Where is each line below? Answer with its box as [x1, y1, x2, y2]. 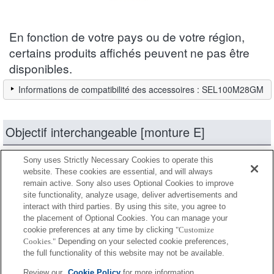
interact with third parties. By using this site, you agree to [23, 202, 226, 211]
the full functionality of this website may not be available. [23, 248, 225, 257]
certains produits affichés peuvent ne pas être [9, 43, 250, 61]
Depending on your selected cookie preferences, [56, 237, 229, 246]
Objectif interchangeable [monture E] [6, 122, 205, 141]
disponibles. [9, 59, 72, 76]
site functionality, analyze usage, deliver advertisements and [23, 190, 238, 199]
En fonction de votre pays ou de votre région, [9, 28, 245, 45]
